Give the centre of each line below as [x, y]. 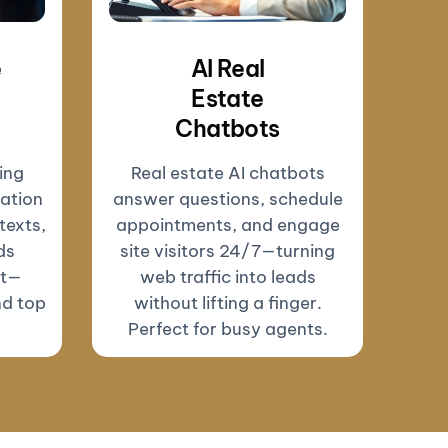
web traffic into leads [227, 276]
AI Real [227, 68]
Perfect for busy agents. [227, 328]
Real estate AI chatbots [227, 172]
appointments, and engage [227, 224]
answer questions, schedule [227, 198]
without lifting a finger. [227, 302]
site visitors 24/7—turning [227, 250]
